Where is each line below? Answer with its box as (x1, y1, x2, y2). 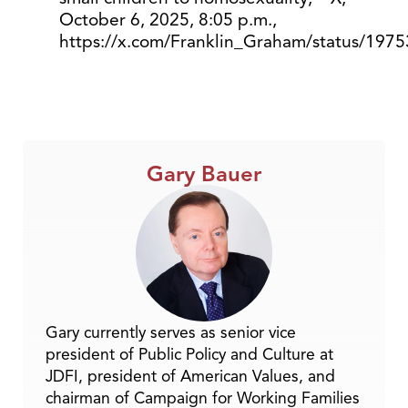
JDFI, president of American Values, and (46, 365, 335, 386)
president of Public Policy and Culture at (46, 343, 333, 364)
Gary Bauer (147, 159, 261, 188)
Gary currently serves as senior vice (46, 321, 296, 342)
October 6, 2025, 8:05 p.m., (59, 8, 277, 31)
